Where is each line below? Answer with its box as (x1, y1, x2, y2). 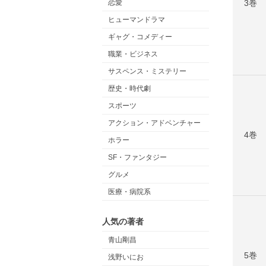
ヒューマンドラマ (108, 15, 165, 24)
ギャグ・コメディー (108, 33, 172, 41)
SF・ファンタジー (108, 153, 167, 161)
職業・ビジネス (108, 50, 158, 58)
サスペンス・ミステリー (108, 67, 186, 75)
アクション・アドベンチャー (108, 119, 201, 127)
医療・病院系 (108, 188, 151, 196)
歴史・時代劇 (108, 84, 151, 93)
